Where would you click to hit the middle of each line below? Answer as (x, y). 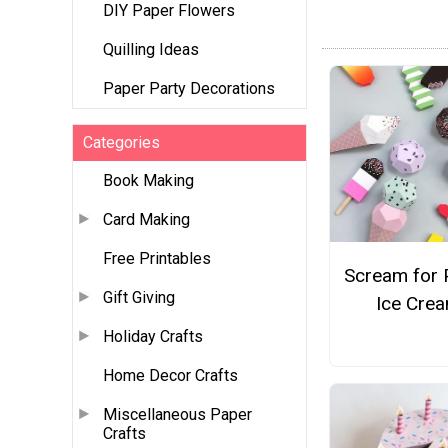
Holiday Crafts (153, 337)
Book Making (148, 181)
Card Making (146, 220)
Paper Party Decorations (189, 89)
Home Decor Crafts (170, 376)
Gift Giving (139, 298)
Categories (121, 143)
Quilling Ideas (151, 50)
